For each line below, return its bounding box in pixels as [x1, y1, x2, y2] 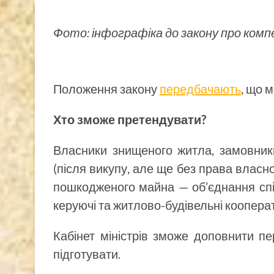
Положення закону [53, 81, 160, 96]
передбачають [160, 81, 241, 96]
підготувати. [53, 246, 120, 261]
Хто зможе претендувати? [53, 111, 206, 127]
